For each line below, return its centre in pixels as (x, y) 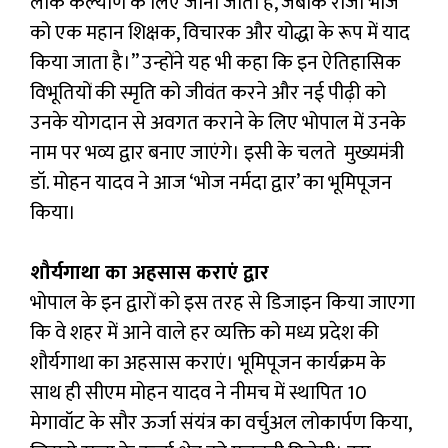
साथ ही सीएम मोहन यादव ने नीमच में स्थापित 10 (198, 392)
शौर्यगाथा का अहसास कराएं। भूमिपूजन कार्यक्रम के (208, 362)
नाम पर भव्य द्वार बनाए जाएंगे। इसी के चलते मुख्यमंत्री (217, 152)
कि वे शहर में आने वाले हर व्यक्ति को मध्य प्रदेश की (204, 332)
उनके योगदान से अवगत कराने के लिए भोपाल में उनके (218, 122)
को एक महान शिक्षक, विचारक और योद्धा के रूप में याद (220, 32)
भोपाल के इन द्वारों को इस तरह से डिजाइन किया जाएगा (222, 302)
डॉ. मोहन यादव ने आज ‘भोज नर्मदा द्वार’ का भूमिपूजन (211, 182)
